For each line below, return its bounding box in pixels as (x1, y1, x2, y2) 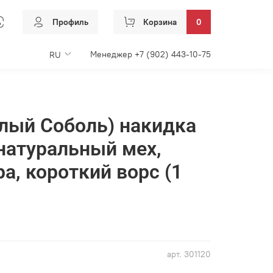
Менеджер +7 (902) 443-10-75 (135, 48, 211, 60)
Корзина (143, 16, 177, 27)
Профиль (52, 16, 88, 27)
